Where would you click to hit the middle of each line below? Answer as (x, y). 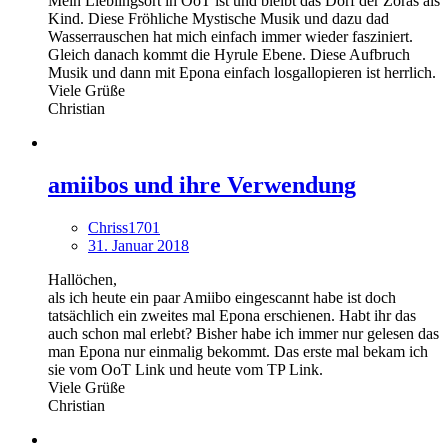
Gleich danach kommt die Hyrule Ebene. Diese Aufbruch (229, 55)
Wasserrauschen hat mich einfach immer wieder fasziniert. (230, 37)
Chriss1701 (124, 228)
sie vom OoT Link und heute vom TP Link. (185, 370)
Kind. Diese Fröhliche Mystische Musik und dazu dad (218, 19)
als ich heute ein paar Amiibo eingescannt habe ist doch (222, 298)
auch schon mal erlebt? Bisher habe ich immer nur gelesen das (243, 334)
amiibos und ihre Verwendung (202, 185)
